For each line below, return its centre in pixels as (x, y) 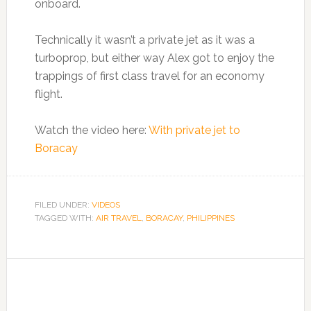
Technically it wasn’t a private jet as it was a (144, 40)
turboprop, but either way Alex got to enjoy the (154, 58)
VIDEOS (106, 205)
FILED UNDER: (63, 205)
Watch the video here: (91, 130)
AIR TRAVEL (118, 218)
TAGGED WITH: (65, 218)
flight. (48, 94)
